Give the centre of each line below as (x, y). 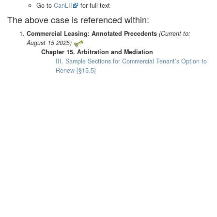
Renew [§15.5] (76, 70)
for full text (94, 6)
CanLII (63, 6)
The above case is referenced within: (78, 20)
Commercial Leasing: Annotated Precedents (92, 34)
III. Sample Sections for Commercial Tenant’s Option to (131, 61)
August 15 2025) (49, 43)
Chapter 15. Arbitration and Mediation (97, 52)
